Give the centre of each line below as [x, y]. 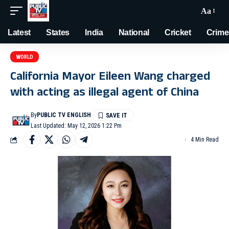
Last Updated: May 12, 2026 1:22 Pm [76, 126]
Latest [19, 32]
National [134, 32]
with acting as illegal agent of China [105, 94]
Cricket [178, 32]
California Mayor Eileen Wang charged [110, 78]
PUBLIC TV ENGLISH [64, 115]
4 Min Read [205, 140]
